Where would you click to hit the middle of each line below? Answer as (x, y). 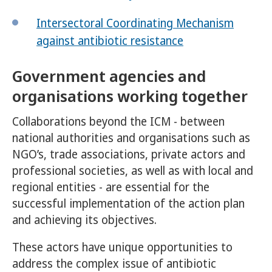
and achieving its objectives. (84, 220)
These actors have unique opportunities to (122, 247)
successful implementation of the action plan (128, 204)
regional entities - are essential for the (111, 187)
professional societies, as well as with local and (133, 171)
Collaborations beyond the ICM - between (118, 122)
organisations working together (130, 96)
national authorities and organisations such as (131, 138)
